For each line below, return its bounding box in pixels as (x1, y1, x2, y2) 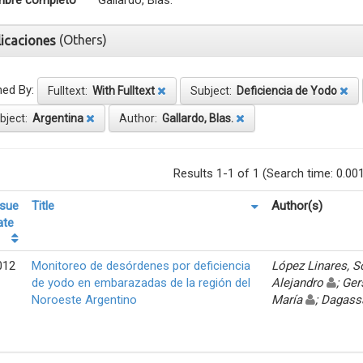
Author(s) (271, 198, 322, 213)
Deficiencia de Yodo (237, 83, 337, 97)
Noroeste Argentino (32, 292, 137, 307)
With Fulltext (92, 83, 155, 97)
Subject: (190, 83, 237, 97)
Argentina (32, 111, 83, 125)
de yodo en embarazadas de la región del (32, 275, 250, 290)
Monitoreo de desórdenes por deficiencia (32, 258, 250, 273)
